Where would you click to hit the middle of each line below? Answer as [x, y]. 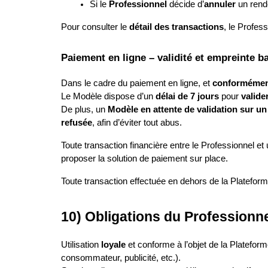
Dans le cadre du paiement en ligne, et [137, 83]
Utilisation [81, 245]
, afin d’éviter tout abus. [137, 123]
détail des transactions [176, 27]
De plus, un [84, 110]
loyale [113, 245]
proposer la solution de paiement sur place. [144, 159]
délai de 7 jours [187, 97]
